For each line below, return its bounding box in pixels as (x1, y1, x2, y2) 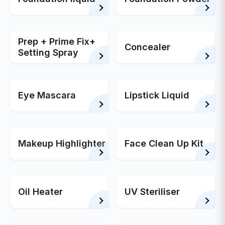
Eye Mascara (18, 90, 76, 100)
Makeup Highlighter (18, 138, 106, 149)
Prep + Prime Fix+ (18, 36, 96, 47)
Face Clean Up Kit (125, 138, 203, 149)
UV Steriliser (125, 186, 180, 197)
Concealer (125, 42, 170, 52)
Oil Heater (18, 186, 63, 197)
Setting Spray (18, 47, 79, 58)
